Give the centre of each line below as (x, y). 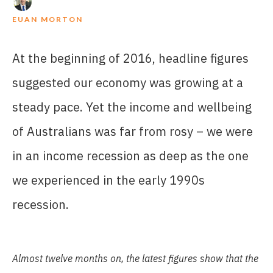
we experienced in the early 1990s (108, 180)
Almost (27, 259)
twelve (59, 259)
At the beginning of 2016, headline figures (130, 58)
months (91, 259)
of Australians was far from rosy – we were (133, 132)
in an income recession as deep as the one (130, 156)
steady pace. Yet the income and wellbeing (132, 107)
